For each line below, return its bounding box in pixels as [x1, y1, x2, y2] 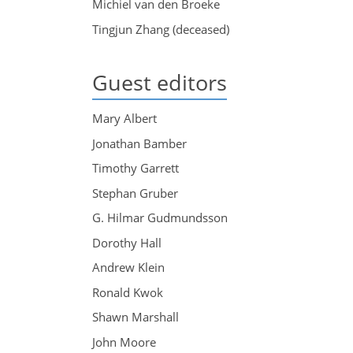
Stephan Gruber [92, 184, 178, 201]
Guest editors [92, 68, 227, 97]
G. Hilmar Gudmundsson [92, 210, 228, 226]
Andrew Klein [92, 259, 165, 276]
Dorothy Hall [92, 234, 162, 251]
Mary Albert [92, 110, 157, 127]
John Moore [92, 333, 156, 350]
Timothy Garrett [92, 160, 179, 176]
